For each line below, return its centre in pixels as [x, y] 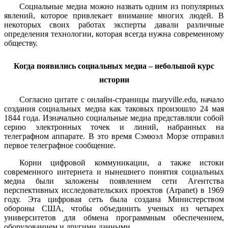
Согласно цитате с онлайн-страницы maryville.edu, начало [122, 100]
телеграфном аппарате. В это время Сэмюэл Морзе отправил [114, 136]
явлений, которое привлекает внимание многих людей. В [114, 15]
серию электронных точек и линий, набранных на [114, 127]
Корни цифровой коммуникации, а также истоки [122, 163]
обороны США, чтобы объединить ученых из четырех [114, 209]
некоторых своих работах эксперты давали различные [114, 24]
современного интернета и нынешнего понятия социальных [114, 172]
